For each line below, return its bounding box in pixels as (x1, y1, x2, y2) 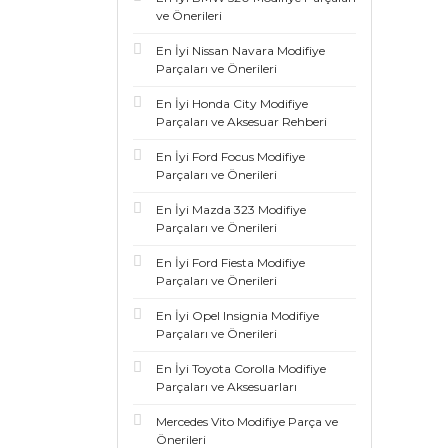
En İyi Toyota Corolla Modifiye (156, 361, 326, 376)
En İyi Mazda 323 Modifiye (156, 202, 306, 217)
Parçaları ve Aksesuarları (156, 379, 297, 394)
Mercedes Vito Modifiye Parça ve (156, 414, 338, 429)
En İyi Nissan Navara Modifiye (156, 43, 325, 58)
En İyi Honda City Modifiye (156, 96, 308, 111)
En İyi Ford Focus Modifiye (156, 149, 305, 164)
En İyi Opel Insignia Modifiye (156, 308, 319, 323)
